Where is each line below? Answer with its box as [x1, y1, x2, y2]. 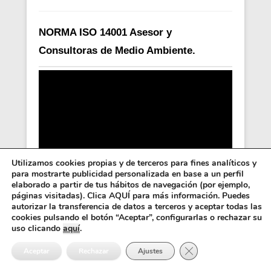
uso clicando [11, 223, 63, 234]
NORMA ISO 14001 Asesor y [39, 26, 172, 38]
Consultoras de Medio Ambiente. [39, 44, 198, 56]
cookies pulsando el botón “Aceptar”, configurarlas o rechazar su [11, 212, 262, 223]
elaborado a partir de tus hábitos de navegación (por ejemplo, [11, 179, 250, 191]
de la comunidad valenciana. [39, 250, 175, 262]
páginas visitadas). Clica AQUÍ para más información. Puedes [11, 190, 250, 201]
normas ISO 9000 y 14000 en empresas [39, 232, 223, 244]
